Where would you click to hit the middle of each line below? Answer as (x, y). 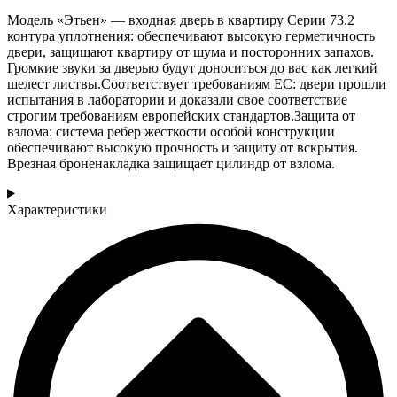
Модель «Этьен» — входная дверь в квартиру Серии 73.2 (181, 19)
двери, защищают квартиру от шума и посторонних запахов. (191, 51)
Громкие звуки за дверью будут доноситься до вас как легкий (192, 67)
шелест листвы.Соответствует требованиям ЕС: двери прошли (197, 83)
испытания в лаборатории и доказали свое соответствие (177, 99)
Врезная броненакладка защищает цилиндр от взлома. (171, 163)
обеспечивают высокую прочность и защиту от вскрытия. (183, 147)
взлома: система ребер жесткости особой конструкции (171, 131)
